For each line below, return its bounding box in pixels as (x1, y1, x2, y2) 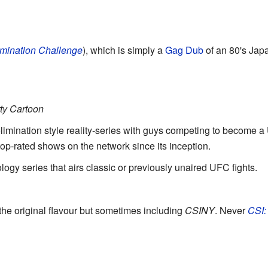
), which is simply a (82, 42, 165, 57)
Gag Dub (165, 42, 203, 57)
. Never (214, 203, 248, 217)
